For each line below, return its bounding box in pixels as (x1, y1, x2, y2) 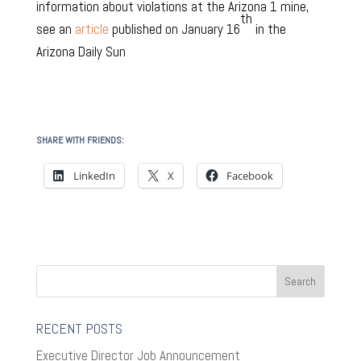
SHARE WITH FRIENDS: (35, 134, 124, 147)
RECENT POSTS (35, 319, 122, 338)
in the (251, 20, 286, 39)
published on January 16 (108, 20, 240, 39)
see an (35, 20, 75, 39)
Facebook (226, 168, 273, 184)
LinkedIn (73, 168, 115, 184)
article (74, 20, 109, 39)
